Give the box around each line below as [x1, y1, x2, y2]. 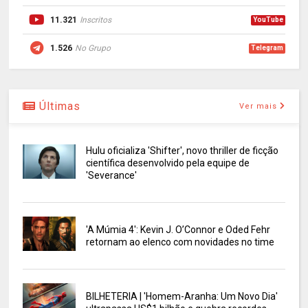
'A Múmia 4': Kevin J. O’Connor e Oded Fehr [85, 224, 270, 236]
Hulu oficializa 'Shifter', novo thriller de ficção [85, 145, 278, 157]
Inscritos [80, 15, 112, 25]
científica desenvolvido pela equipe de [85, 157, 250, 169]
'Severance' [85, 170, 137, 181]
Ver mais [239, 102, 277, 111]
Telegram [250, 44, 283, 52]
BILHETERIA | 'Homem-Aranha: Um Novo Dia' [85, 291, 278, 302]
